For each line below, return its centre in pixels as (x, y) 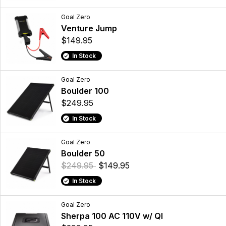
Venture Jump (89, 29)
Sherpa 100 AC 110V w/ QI (112, 216)
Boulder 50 (83, 154)
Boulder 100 (85, 91)
